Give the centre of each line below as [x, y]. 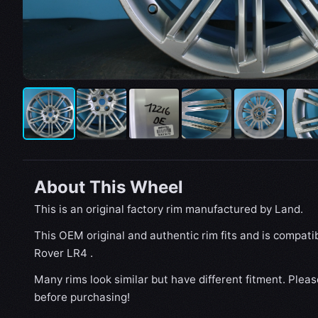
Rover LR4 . [64, 253]
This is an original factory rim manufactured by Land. [169, 209]
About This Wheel [109, 187]
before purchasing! [82, 297]
